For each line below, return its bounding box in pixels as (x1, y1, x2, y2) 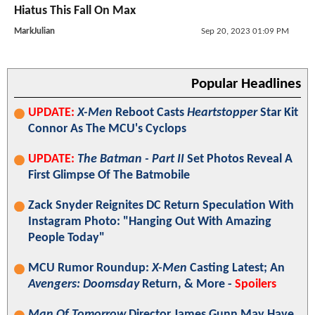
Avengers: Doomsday (28, 278, 139, 292)
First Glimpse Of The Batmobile (28, 169, 190, 183)
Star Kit (257, 106, 298, 120)
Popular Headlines (191, 77, 301, 92)
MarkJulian (14, 27, 55, 37)
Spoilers (235, 278, 276, 292)
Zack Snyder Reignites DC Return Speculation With (28, 199, 294, 213)
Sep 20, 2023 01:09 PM (200, 27, 289, 37)
